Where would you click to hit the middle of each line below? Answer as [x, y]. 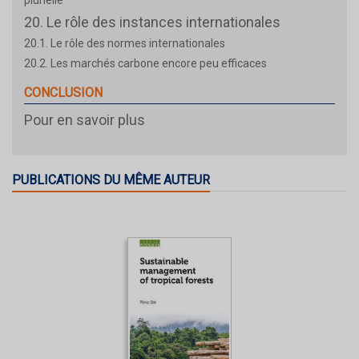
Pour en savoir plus [85, 120]
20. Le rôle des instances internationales [152, 22]
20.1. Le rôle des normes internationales [125, 44]
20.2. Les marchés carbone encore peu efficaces [145, 64]
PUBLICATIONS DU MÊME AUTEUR [111, 180]
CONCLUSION [63, 93]
